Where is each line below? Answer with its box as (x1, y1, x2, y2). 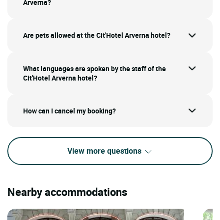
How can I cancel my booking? (23, 106, 116, 115)
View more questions (67, 145, 143, 157)
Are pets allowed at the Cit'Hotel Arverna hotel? (23, 30, 170, 40)
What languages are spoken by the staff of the (23, 63, 166, 73)
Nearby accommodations (7, 184, 127, 199)
